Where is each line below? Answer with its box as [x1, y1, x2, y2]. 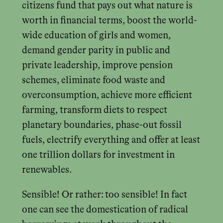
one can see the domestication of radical [21, 205, 188, 215]
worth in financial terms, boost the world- [21, 16, 197, 26]
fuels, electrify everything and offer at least [21, 135, 200, 145]
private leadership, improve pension [21, 61, 173, 71]
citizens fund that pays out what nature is [21, 1, 193, 11]
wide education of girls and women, [21, 31, 171, 41]
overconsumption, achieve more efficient [21, 91, 192, 101]
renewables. [21, 165, 72, 175]
